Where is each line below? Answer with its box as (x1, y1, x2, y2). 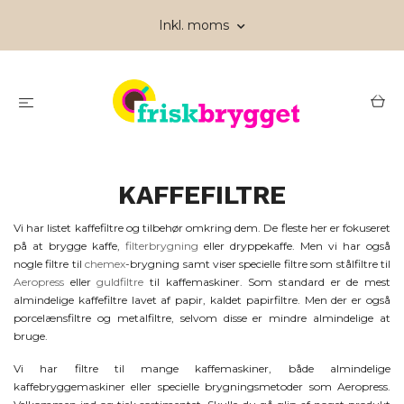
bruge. (14, 329, 48, 344)
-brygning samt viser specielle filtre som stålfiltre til (125, 257, 391, 271)
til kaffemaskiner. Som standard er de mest (143, 275, 391, 289)
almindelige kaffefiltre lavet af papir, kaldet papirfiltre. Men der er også (14, 293, 390, 308)
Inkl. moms (159, 17, 233, 33)
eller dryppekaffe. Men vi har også (198, 239, 390, 253)
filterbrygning (125, 239, 198, 253)
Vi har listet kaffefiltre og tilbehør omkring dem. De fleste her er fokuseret (14, 221, 390, 235)
